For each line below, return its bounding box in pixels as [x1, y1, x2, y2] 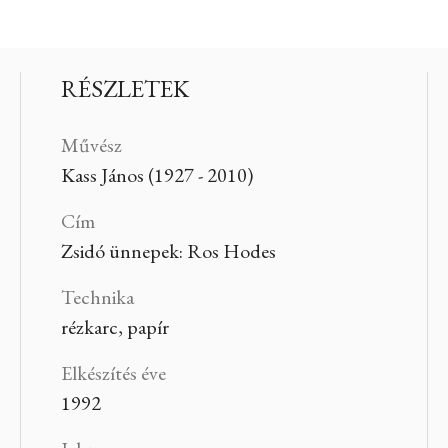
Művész [60, 131, 122, 158]
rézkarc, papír [60, 313, 169, 340]
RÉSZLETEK [60, 72, 189, 104]
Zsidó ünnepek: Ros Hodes [60, 237, 276, 264]
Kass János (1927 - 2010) [60, 161, 253, 188]
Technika [60, 283, 134, 310]
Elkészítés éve [60, 359, 166, 386]
